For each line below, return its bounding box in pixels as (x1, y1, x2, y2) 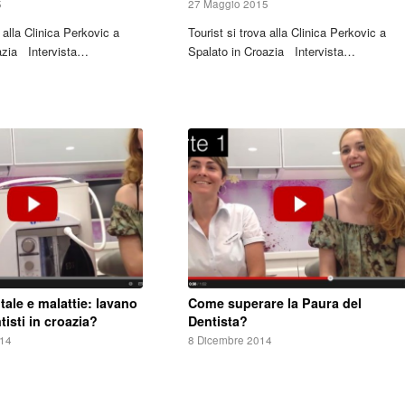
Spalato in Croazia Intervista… (187, 42, 355, 60)
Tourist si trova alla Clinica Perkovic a (187, 23, 386, 41)
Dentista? (187, 312, 248, 331)
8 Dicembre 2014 (187, 333, 272, 348)
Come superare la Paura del (187, 294, 362, 313)
